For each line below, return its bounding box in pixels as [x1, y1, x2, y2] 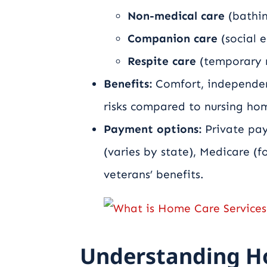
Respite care [128, 54, 197, 68]
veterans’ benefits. [104, 167, 204, 181]
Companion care [128, 31, 218, 45]
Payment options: [104, 122, 202, 136]
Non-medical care [128, 8, 225, 23]
